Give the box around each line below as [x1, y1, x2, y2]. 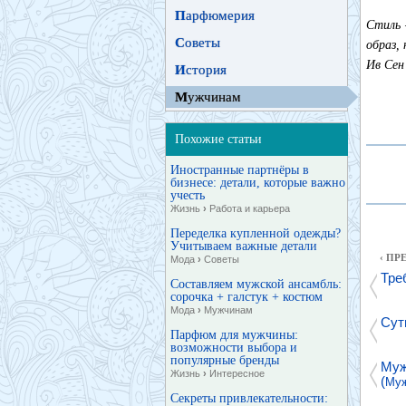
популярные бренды [170, 353, 279, 367]
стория [186, 63, 227, 77]
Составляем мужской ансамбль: [170, 277, 342, 291]
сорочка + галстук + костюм [170, 290, 323, 304]
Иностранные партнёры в [170, 163, 309, 177]
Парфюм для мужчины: [170, 328, 298, 342]
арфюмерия [186, 8, 255, 23]
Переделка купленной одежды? [170, 227, 341, 240]
